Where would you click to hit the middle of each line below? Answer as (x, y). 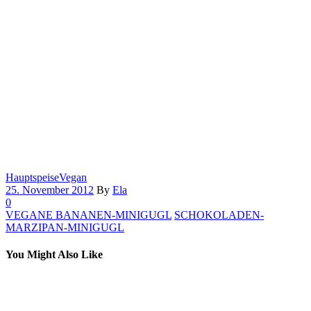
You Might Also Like (54, 254)
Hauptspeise (32, 177)
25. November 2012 (50, 190)
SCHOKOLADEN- (219, 215)
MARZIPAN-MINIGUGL (65, 227)
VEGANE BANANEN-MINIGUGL (89, 215)
